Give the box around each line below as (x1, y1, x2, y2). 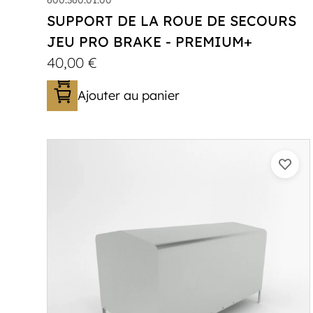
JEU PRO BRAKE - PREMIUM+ (47, 32, 253, 50)
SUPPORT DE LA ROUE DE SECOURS (47, 11, 297, 29)
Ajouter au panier (78, 87, 180, 103)
